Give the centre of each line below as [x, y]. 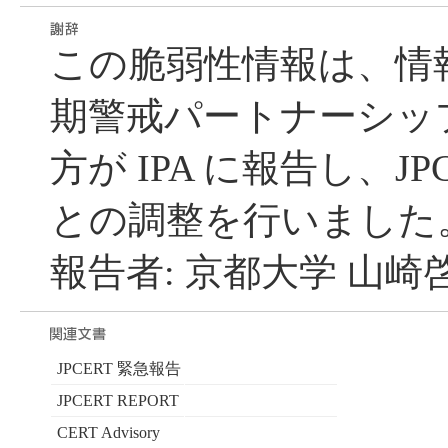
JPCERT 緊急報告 [118, 369]
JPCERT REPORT [117, 401]
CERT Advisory [108, 433]
